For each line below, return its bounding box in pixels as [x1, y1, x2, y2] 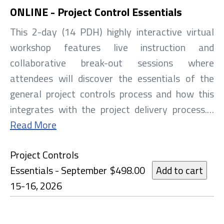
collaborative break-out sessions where [10, 55, 214, 71]
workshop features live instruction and [10, 39, 214, 55]
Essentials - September [10, 162, 107, 178]
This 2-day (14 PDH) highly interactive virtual [10, 24, 214, 40]
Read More [10, 117, 56, 133]
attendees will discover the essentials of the [10, 70, 214, 86]
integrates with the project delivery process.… [10, 101, 214, 117]
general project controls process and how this [10, 86, 214, 102]
